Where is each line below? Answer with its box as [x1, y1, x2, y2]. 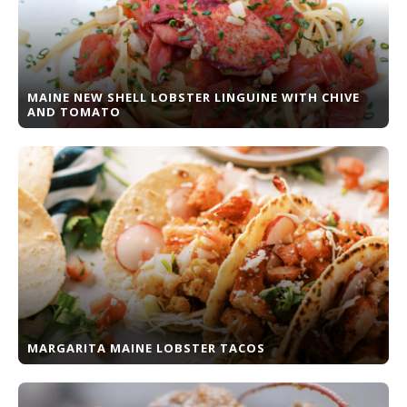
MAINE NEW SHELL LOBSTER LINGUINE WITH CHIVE [27, 89, 360, 105]
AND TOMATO [27, 104, 121, 120]
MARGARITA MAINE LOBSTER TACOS [27, 340, 265, 356]
